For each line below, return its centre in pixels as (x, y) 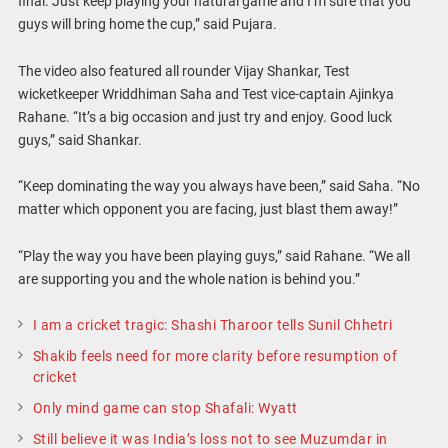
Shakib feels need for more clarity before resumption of (215, 355)
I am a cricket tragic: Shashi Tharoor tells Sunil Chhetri (212, 324)
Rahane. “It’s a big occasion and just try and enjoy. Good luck (204, 116)
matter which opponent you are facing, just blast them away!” (207, 209)
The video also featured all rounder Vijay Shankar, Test (183, 70)
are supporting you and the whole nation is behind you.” (188, 279)
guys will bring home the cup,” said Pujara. (147, 23)
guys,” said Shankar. (79, 139)
